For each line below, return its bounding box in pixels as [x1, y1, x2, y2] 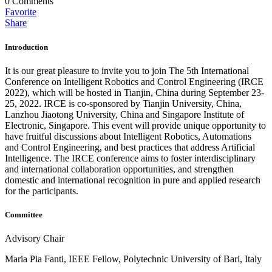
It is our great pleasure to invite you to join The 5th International [5, 65, 249, 76]
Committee [5, 209, 42, 219]
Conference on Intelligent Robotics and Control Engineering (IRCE [5, 76, 263, 87]
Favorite [5, 7, 36, 18]
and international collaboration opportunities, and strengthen [5, 163, 234, 174]
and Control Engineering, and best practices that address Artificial [5, 141, 255, 152]
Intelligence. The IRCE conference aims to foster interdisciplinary [5, 152, 256, 163]
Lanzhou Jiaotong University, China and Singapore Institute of [5, 109, 244, 120]
